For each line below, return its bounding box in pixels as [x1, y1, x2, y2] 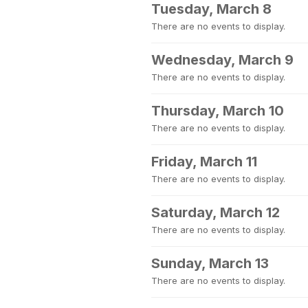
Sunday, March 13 [151, 255, 269, 272]
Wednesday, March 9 [151, 52, 294, 68]
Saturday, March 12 [151, 204, 280, 221]
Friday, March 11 [151, 153, 257, 170]
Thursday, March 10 [151, 102, 284, 119]
